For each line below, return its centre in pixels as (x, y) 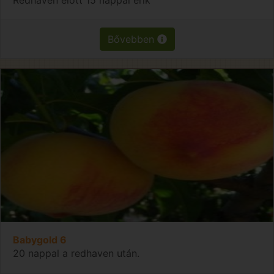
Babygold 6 (40, 239)
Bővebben (132, 39)
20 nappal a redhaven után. (76, 253)
